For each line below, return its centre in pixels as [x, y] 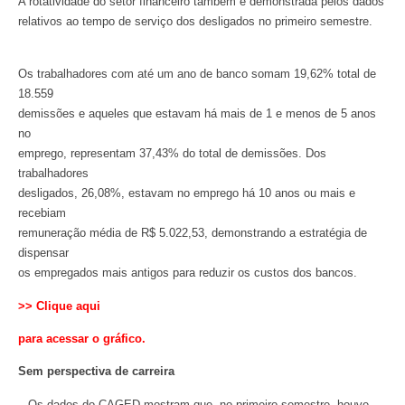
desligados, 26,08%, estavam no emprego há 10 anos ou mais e [187, 193]
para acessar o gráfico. [82, 339]
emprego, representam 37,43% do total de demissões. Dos [172, 154]
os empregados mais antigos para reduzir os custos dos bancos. [188, 273]
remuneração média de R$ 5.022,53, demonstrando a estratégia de [193, 233]
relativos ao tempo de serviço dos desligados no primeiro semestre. [195, 21]
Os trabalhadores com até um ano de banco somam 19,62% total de [197, 74]
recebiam [42, 213]
